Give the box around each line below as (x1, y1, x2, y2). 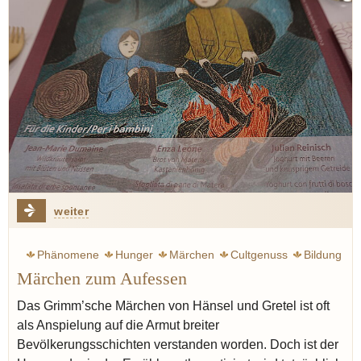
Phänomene (37, 247, 99, 261)
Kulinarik (298, 272, 342, 286)
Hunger (115, 247, 153, 261)
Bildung (304, 247, 342, 261)
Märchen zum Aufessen (17, 268, 187, 288)
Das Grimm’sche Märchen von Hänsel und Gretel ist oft (17, 298, 330, 313)
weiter (54, 204, 89, 218)
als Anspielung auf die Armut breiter (17, 317, 219, 332)
